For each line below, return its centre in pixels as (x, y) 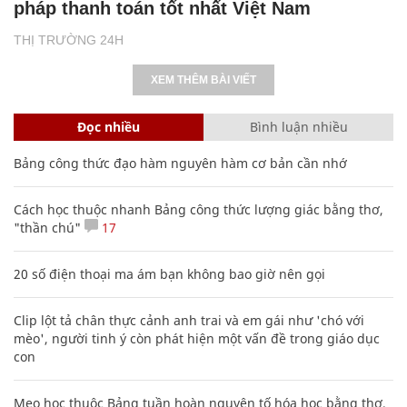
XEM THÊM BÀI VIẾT (203, 79)
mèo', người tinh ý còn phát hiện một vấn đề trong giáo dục (197, 338)
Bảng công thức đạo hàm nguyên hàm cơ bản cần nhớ (180, 163)
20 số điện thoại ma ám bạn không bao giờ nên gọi (169, 273)
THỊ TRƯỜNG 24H (69, 40)
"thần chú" (47, 227)
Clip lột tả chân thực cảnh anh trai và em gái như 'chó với (189, 320)
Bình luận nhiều (298, 126)
